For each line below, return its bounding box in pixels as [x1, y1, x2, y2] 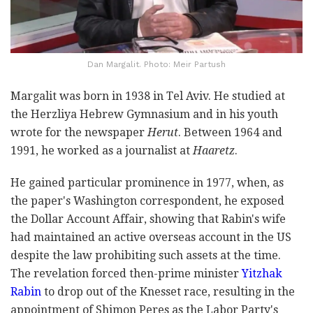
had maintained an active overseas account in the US [10, 230, 291, 244]
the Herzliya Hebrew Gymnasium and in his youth [10, 107, 278, 121]
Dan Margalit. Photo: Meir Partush [87, 59, 226, 69]
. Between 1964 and [178, 125, 282, 139]
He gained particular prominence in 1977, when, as [10, 175, 284, 189]
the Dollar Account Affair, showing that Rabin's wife [10, 212, 286, 226]
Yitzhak [242, 266, 282, 280]
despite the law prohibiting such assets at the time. [10, 248, 281, 262]
